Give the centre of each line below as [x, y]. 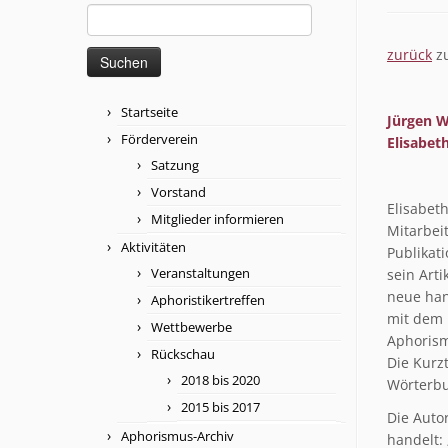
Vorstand [178, 191]
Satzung [175, 164]
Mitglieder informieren [217, 218]
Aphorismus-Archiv [177, 435]
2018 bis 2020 [220, 379]
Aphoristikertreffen [208, 299]
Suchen [111, 13]
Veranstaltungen [200, 272]
